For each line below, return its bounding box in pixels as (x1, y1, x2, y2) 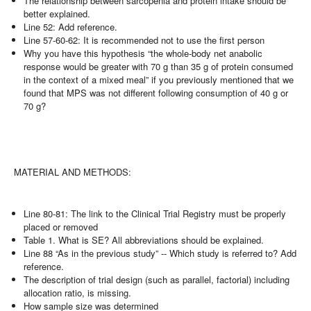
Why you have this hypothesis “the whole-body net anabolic (24, 47, 263, 60)
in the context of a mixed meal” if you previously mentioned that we (24, 73, 294, 86)
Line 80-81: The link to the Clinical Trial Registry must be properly (24, 207, 287, 221)
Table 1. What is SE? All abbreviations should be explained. (24, 233, 264, 247)
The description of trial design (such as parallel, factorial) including (24, 273, 290, 287)
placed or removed (24, 220, 99, 234)
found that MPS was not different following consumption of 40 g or (24, 86, 289, 99)
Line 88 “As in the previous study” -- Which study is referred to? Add (24, 246, 297, 260)
